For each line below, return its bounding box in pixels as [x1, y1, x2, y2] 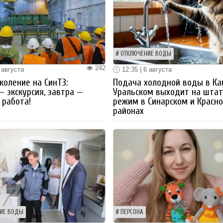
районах [113, 106, 144, 117]
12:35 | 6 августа [120, 65, 172, 73]
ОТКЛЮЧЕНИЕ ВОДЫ [120, 50, 172, 57]
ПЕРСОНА [120, 209, 144, 216]
